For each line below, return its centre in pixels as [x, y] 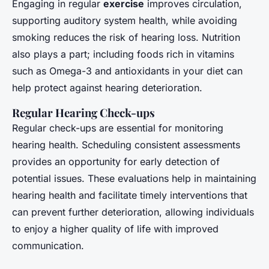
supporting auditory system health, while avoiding [125, 20]
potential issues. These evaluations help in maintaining [134, 178]
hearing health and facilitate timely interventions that [130, 195]
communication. [48, 245]
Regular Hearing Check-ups [83, 112]
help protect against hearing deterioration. [107, 87]
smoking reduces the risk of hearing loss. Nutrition [126, 37]
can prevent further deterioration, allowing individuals [133, 212]
